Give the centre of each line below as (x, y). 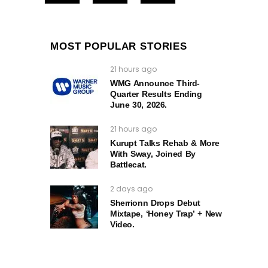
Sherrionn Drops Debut (155, 203)
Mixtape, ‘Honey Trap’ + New (166, 214)
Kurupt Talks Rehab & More (165, 143)
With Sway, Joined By (153, 154)
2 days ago (131, 189)
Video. (122, 225)
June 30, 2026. (138, 105)
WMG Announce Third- (155, 83)
